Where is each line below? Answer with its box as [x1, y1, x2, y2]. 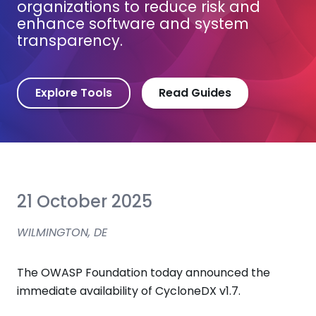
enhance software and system [17, 13, 249, 34]
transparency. [17, 30, 123, 51]
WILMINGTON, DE [17, 224, 107, 241]
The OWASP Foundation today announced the [17, 265, 270, 281]
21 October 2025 [17, 190, 152, 213]
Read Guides [159, 85, 231, 101]
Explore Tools [35, 85, 112, 101]
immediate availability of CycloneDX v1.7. [17, 283, 241, 299]
